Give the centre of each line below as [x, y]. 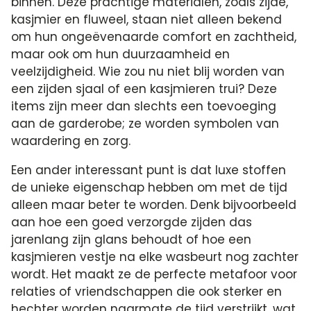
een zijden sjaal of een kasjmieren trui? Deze [144, 89]
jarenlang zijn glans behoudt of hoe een [132, 239]
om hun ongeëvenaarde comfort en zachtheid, [154, 36]
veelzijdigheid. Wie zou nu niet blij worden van [148, 71]
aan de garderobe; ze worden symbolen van [145, 123]
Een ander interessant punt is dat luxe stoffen [149, 170]
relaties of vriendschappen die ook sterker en [147, 291]
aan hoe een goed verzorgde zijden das [132, 222]
